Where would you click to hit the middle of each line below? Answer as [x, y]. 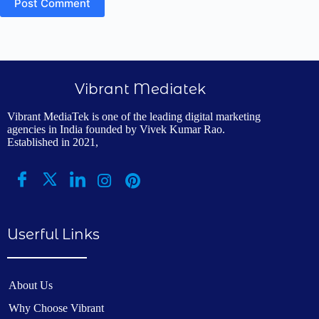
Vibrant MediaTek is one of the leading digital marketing [134, 116]
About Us [31, 285]
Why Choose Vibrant [56, 308]
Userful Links [53, 234]
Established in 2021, [53, 142]
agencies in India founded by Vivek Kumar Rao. [116, 129]
